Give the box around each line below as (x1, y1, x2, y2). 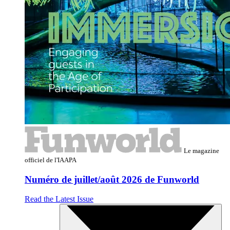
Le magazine (184, 146, 219, 155)
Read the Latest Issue (25, 195, 93, 204)
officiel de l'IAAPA (25, 156, 76, 164)
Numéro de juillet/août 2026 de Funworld (25, 174, 199, 185)
